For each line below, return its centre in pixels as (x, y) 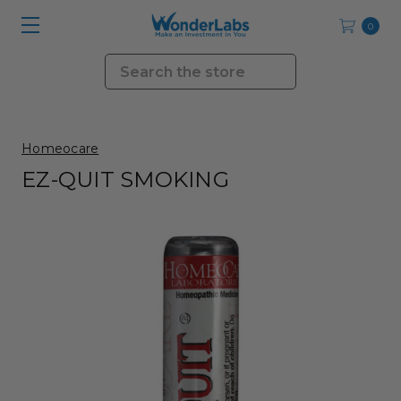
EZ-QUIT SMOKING (125, 179)
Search (130, 64)
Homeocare (60, 149)
